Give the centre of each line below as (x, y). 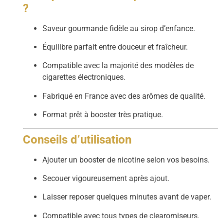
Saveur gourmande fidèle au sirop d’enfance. (119, 28)
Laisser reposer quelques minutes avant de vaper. (127, 197)
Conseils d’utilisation (77, 139)
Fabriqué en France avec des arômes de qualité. (124, 96)
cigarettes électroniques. (84, 77)
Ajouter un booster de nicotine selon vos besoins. (126, 160)
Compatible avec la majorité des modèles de (118, 66)
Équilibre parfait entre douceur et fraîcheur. (115, 47)
